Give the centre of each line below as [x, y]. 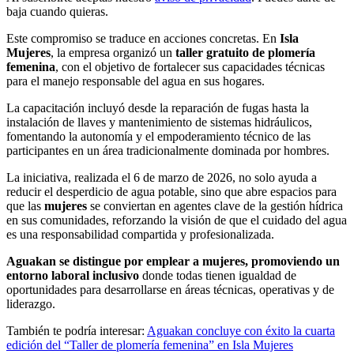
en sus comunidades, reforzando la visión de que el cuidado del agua [177, 220]
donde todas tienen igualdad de [218, 276]
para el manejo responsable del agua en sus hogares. [136, 81]
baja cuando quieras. [57, 12]
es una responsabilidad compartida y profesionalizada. [140, 235]
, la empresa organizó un [113, 53]
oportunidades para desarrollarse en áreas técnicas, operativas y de [170, 290]
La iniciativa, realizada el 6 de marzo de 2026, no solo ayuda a [162, 178]
